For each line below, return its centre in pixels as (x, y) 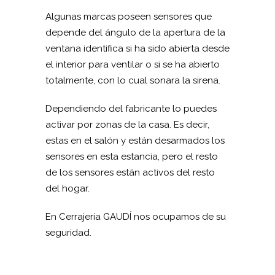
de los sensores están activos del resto (130, 172)
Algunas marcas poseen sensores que (129, 17)
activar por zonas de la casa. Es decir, (127, 125)
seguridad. (68, 233)
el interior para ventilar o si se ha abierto (133, 64)
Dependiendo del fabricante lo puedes (131, 109)
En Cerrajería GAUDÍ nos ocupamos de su (136, 217)
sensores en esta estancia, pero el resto (132, 157)
